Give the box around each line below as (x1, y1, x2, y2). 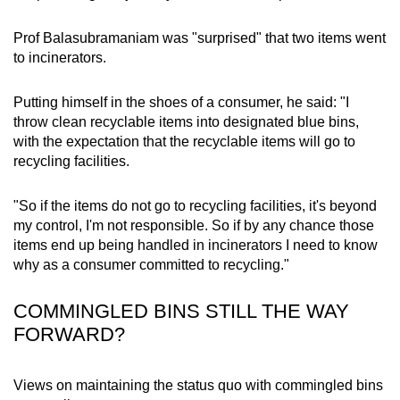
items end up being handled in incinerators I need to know (13, 237, 378, 254)
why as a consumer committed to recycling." (13, 257, 289, 273)
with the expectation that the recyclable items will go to (13, 134, 355, 150)
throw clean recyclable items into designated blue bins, (13, 114, 359, 130)
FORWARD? (13, 323, 125, 346)
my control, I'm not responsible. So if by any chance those (13, 218, 374, 234)
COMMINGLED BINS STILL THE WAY (13, 300, 349, 323)
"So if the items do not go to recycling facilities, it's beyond (13, 198, 377, 214)
